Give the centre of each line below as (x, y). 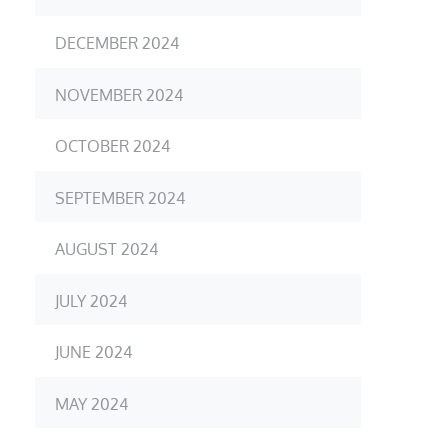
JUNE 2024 (93, 351)
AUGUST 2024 (106, 248)
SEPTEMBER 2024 (120, 197)
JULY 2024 (91, 300)
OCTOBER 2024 (112, 145)
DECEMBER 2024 (117, 42)
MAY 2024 (91, 403)
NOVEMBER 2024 (119, 94)
